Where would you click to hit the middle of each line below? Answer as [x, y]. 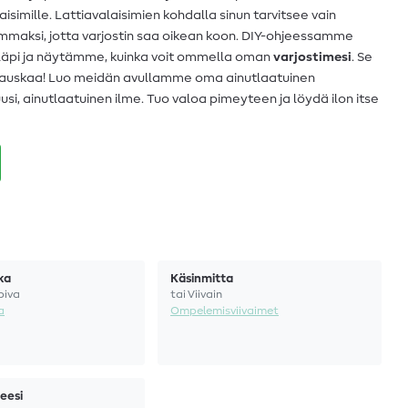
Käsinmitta [202, 279]
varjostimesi [312, 57]
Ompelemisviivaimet [224, 311]
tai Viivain [196, 294]
